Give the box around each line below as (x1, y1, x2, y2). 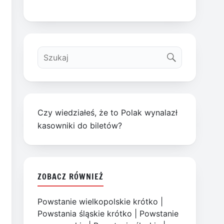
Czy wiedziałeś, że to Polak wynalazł (37, 107, 178, 118)
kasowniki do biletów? (37, 120, 122, 131)
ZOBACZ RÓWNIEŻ (37, 170, 103, 182)
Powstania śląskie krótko (37, 208, 132, 219)
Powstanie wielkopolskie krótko (37, 196, 158, 207)
